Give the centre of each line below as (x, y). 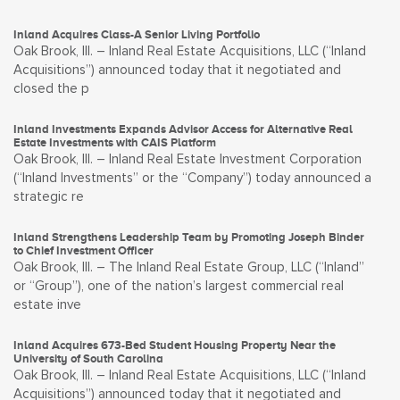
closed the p (51, 89)
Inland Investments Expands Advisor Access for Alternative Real (183, 129)
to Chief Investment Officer (83, 250)
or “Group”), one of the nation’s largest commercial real (179, 286)
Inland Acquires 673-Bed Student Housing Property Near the (175, 345)
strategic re (49, 197)
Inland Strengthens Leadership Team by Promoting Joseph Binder (189, 237)
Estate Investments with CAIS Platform (115, 142)
